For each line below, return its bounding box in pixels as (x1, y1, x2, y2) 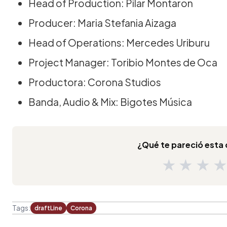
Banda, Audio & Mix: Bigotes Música (28, 95, 192, 108)
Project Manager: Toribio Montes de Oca (28, 56, 217, 68)
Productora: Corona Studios (28, 75, 161, 88)
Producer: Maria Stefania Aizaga (28, 16, 176, 29)
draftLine (34, 204, 62, 212)
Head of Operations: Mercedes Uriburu (28, 36, 210, 49)
